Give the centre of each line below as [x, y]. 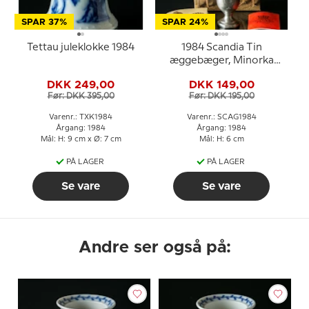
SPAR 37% [44, 22]
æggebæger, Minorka [221, 60]
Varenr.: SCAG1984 [221, 117]
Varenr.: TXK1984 [81, 117]
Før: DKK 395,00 [81, 96]
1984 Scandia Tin [221, 47]
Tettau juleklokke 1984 [81, 47]
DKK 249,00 [81, 85]
